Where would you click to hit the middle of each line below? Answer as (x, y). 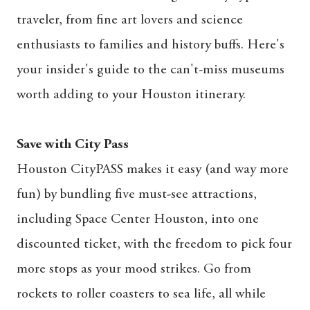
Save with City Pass (73, 144)
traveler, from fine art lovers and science (130, 20)
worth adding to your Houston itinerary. (131, 94)
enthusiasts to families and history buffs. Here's (151, 45)
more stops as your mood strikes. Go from (134, 269)
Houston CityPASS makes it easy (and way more (153, 169)
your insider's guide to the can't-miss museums (151, 70)
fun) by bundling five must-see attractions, (137, 194)
